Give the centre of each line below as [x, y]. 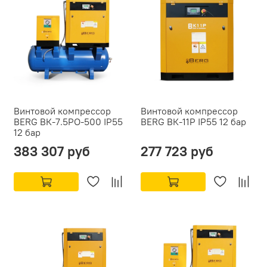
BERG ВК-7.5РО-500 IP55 [68, 122]
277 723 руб [177, 151]
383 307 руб [52, 151]
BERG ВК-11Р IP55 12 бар [193, 122]
